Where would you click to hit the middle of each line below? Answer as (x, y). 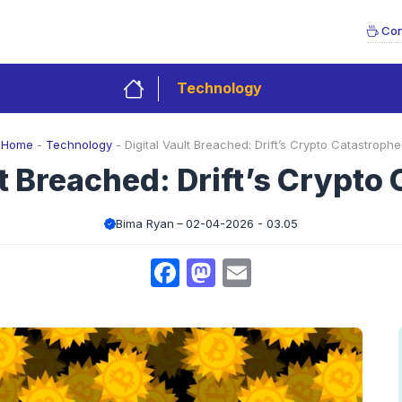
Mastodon (284, 272)
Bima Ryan (145, 223)
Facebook (246, 272)
